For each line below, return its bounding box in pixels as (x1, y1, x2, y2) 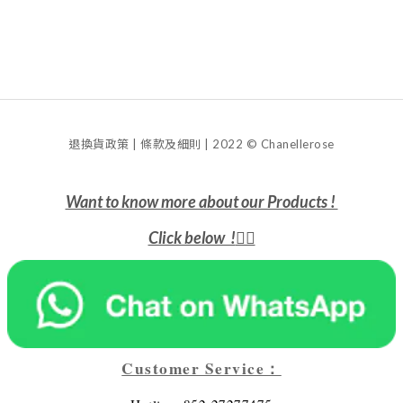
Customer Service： (121, 357, 282, 381)
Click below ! (148, 227, 236, 247)
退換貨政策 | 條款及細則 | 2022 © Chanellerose (68, 137, 335, 151)
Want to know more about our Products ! (65, 192, 338, 211)
